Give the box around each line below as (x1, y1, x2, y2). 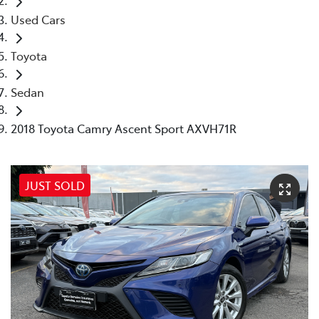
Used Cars (11, 11, 66, 27)
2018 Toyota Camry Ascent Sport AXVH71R (11, 120, 236, 136)
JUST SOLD (25, 177, 85, 193)
